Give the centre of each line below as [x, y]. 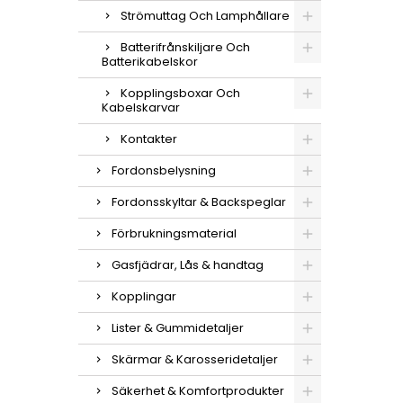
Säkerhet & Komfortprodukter [198, 391]
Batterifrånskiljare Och [185, 47]
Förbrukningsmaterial [174, 233]
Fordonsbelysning [164, 170]
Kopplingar [144, 296]
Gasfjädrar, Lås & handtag [188, 265]
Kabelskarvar [141, 107]
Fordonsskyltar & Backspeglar [199, 202]
